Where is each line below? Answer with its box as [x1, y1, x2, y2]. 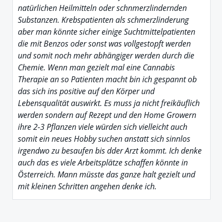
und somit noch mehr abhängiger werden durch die [18, 50, 194, 61]
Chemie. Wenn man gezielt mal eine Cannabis [18, 61, 175, 73]
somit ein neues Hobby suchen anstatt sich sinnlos [18, 133, 190, 144]
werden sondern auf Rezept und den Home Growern [18, 109, 196, 120]
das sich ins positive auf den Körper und [18, 85, 155, 97]
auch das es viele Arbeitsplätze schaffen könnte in [18, 157, 188, 168]
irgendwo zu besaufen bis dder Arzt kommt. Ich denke [18, 145, 202, 156]
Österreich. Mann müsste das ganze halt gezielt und [18, 168, 195, 180]
